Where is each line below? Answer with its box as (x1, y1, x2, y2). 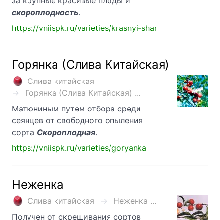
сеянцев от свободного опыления (12, 115, 143, 126)
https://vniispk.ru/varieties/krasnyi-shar (12, 23, 157, 33)
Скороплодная (37, 127, 95, 137)
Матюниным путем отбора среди (12, 104, 141, 114)
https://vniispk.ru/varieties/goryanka (12, 143, 146, 153)
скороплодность (12, 7, 78, 18)
